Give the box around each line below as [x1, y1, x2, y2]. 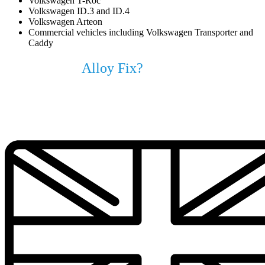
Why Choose [5, 60, 82, 76]
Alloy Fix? [82, 60, 143, 76]
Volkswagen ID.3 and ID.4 [28, 5, 130, 16]
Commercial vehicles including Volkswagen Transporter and [28, 27, 253, 37]
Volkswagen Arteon [28, 16, 102, 27]
